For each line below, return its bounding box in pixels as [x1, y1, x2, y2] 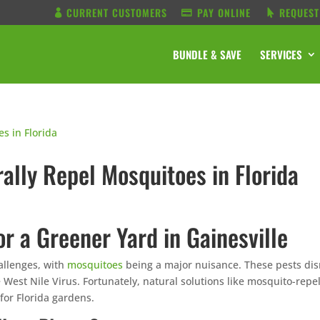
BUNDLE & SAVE [173, 46, 241, 62]
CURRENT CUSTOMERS [66, 4, 167, 20]
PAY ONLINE [197, 4, 251, 20]
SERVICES [260, 46, 302, 62]
